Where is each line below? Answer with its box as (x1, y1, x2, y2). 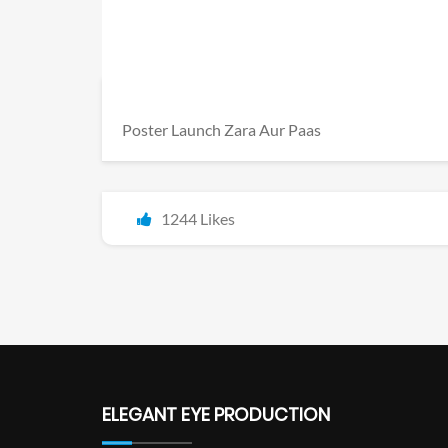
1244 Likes (161, 209, 235, 228)
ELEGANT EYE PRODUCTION (102, 402, 330, 427)
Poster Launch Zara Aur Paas (122, 120, 321, 139)
